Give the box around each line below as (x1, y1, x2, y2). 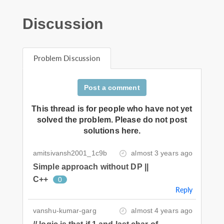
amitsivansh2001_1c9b (33, 148, 107, 157)
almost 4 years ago (131, 206, 193, 214)
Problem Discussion (33, 53, 100, 62)
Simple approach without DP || (33, 162, 148, 171)
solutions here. (83, 126, 141, 135)
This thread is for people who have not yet (31, 104, 192, 113)
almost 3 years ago (131, 148, 193, 157)
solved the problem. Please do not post (37, 115, 187, 124)
